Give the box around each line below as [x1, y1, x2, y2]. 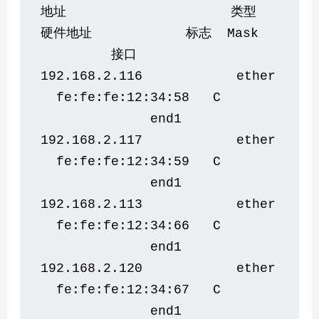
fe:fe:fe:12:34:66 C [41, 218, 268, 233]
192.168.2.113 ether [41, 197, 276, 211]
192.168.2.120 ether [41, 261, 276, 276]
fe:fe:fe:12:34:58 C [41, 90, 268, 105]
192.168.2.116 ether [41, 68, 276, 83]
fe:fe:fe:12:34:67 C [41, 282, 268, 297]
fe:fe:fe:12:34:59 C [41, 154, 268, 169]
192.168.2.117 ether [41, 132, 276, 147]
